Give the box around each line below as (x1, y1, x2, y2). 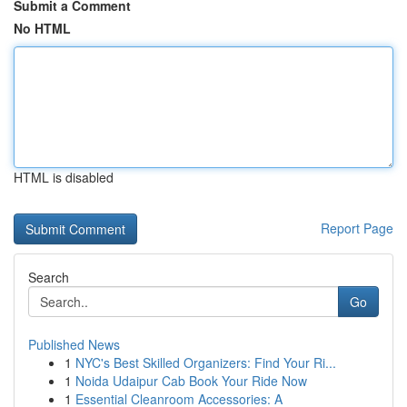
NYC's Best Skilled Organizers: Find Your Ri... (75, 353, 336, 372)
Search (28, 268, 69, 286)
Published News (28, 335, 120, 353)
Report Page (321, 219, 393, 237)
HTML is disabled (14, 168, 114, 186)
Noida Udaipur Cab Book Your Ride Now (75, 372, 307, 390)
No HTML (14, 19, 71, 37)
